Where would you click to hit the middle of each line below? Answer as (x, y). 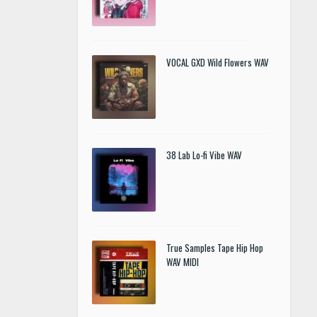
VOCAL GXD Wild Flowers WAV (218, 62)
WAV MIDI (183, 262)
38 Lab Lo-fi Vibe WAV (204, 155)
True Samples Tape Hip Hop (215, 248)
